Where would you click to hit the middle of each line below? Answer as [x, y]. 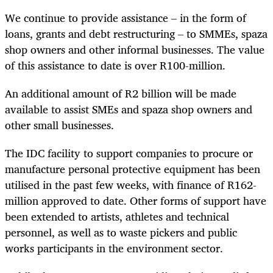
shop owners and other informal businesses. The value [135, 49]
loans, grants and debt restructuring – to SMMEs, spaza [136, 33]
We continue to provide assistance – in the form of [126, 17]
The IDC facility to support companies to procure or [129, 153]
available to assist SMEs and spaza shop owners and [129, 109]
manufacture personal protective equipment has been [133, 169]
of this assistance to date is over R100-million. [117, 65]
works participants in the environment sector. [114, 248]
